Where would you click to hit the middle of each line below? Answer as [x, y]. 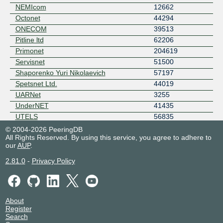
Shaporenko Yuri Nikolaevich [60, 73]
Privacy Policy [53, 161]
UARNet [28, 95]
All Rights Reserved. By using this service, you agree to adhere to [108, 138]
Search [16, 216]
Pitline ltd [29, 40]
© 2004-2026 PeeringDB [44, 130]
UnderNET [32, 106]
